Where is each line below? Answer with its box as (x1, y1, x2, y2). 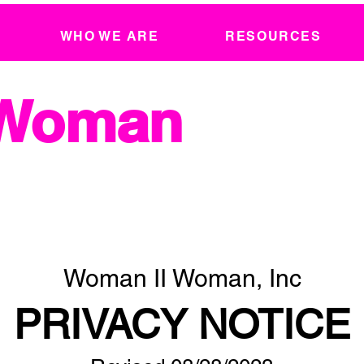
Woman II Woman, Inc (63, 264, 301, 292)
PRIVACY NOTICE (14, 301, 350, 348)
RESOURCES (225, 28, 322, 44)
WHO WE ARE (59, 28, 159, 44)
